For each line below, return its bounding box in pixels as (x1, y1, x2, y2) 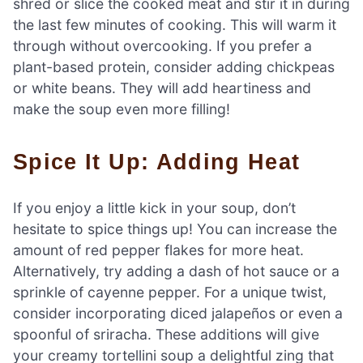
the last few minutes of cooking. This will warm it (13, 16, 336, 34)
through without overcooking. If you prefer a (13, 37, 312, 55)
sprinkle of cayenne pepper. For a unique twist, (13, 283, 327, 301)
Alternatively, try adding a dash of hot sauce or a (13, 262, 340, 280)
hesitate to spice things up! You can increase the (13, 220, 337, 237)
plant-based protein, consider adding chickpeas (13, 58, 335, 76)
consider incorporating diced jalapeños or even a (13, 304, 343, 322)
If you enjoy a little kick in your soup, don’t (13, 199, 296, 216)
